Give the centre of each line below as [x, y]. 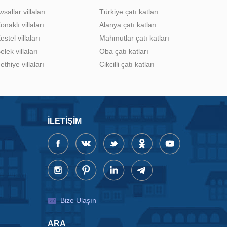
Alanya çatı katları [128, 25]
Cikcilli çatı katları [127, 64]
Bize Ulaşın [78, 200]
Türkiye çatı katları [129, 11]
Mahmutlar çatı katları [134, 38]
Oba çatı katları [124, 51]
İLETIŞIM [65, 121]
